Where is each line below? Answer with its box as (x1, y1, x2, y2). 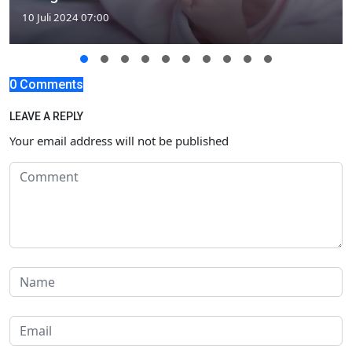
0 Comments (9, 77, 83, 92)
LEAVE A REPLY (9, 110, 83, 123)
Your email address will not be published (9, 133, 229, 148)
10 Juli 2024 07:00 (22, 10, 109, 24)
